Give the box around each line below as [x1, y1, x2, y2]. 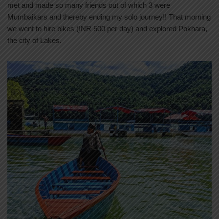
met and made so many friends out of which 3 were [7, 1, 170, 10]
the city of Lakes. [7, 36, 62, 45]
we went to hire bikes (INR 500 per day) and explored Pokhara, [7, 24, 207, 33]
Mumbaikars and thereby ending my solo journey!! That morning [7, 13, 211, 22]
